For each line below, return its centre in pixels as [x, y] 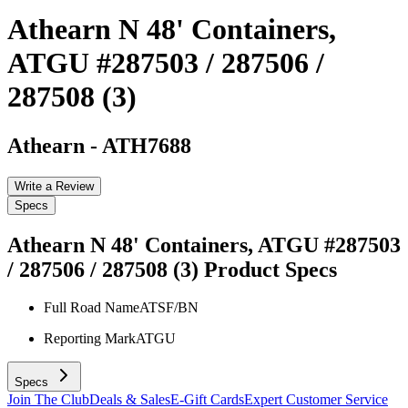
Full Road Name [92, 308]
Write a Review [54, 186]
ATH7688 [147, 145]
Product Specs [270, 269]
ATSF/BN [169, 308]
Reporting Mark [90, 339]
